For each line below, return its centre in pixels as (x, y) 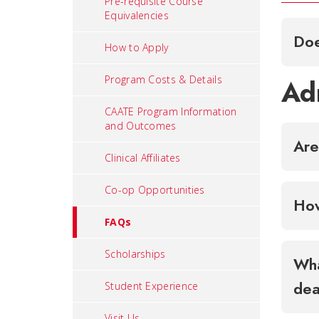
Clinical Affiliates (143, 158)
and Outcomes (141, 126)
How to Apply (137, 47)
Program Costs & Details (163, 79)
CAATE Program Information (171, 111)
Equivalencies (137, 15)
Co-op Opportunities (155, 190)
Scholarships (135, 254)
